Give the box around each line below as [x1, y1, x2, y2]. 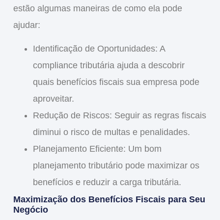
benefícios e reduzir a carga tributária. [32, 177, 181, 188]
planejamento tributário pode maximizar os [32, 161, 199, 171]
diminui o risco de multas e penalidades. [32, 127, 190, 137]
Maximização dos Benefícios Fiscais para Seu [13, 194, 205, 205]
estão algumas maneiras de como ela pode [13, 3, 182, 14]
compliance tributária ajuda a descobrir [32, 60, 185, 71]
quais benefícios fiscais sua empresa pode [32, 77, 199, 87]
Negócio [13, 205, 48, 215]
